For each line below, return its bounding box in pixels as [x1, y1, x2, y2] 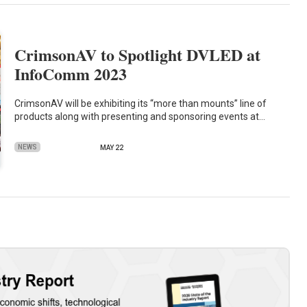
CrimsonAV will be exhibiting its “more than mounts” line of [14, 97, 267, 109]
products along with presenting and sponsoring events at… [14, 110, 266, 122]
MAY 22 [100, 144, 124, 152]
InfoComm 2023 [14, 62, 127, 86]
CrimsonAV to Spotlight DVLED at [14, 42, 261, 67]
